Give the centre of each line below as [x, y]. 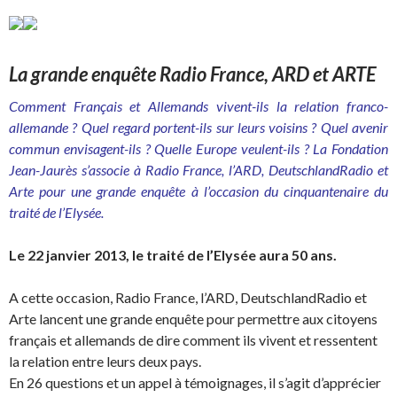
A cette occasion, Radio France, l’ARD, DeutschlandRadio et [188, 297]
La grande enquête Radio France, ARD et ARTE [193, 74]
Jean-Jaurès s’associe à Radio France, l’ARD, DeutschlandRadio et [198, 170]
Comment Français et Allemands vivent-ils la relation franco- [198, 106]
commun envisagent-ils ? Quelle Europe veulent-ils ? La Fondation [198, 148]
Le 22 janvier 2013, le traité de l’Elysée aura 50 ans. [173, 255]
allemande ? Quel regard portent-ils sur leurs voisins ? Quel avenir [198, 127]
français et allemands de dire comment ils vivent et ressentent [193, 340]
